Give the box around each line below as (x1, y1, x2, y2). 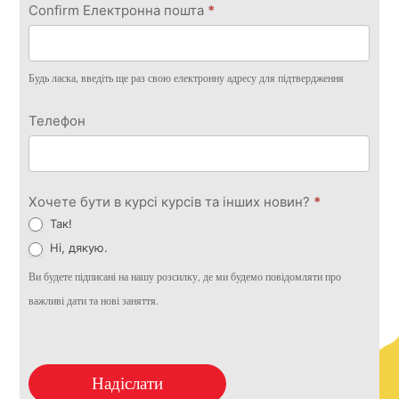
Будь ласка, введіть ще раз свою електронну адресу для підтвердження (28, 72, 345, 84)
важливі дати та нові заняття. (28, 295, 159, 306)
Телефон (28, 111, 86, 129)
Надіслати (92, 375, 164, 393)
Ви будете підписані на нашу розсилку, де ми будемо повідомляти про (28, 271, 342, 282)
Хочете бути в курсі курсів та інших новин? (28, 192, 314, 210)
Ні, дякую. (46, 240, 109, 256)
